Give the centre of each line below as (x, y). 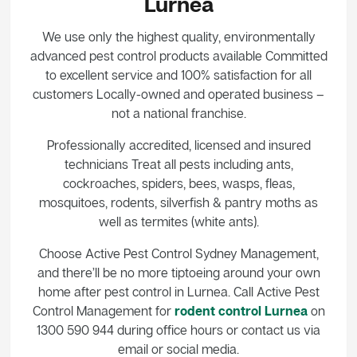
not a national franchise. (178, 113)
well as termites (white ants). (178, 221)
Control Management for (103, 310)
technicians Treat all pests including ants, (178, 164)
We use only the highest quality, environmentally (178, 36)
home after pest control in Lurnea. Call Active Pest (178, 291)
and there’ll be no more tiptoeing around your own (178, 272)
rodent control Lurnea (241, 310)
